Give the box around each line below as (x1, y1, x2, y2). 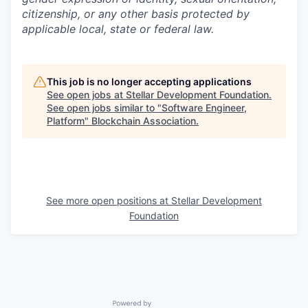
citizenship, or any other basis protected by (22, 7, 250, 21)
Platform (47, 115, 85, 126)
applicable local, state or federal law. (22, 22, 214, 36)
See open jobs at (47, 89, 126, 100)
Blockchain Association (91, 115, 196, 126)
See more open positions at (46, 195, 171, 206)
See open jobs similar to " (47, 102, 162, 113)
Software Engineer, (162, 102, 247, 113)
